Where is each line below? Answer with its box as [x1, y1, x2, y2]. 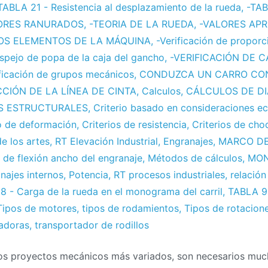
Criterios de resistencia [82, 118, 187, 131]
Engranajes [163, 135, 213, 148]
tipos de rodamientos [82, 202, 179, 215]
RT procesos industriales [114, 169, 225, 181]
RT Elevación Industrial [55, 135, 158, 148]
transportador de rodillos [35, 219, 149, 232]
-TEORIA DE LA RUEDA [89, 18, 194, 31]
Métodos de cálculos [148, 152, 242, 165]
